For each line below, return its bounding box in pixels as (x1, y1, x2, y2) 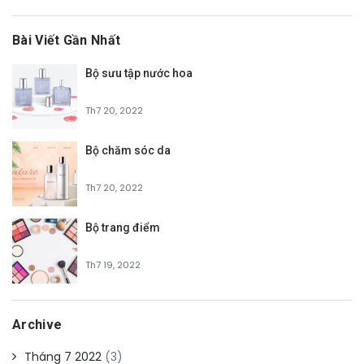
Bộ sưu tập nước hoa (85, 66, 193, 80)
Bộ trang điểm (85, 220, 160, 234)
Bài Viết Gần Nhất (12, 32, 121, 48)
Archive (12, 316, 63, 332)
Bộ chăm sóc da (85, 143, 171, 157)
